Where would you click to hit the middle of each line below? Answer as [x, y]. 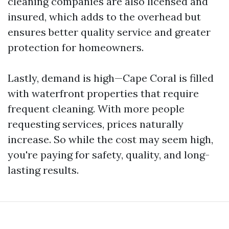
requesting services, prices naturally [96, 124]
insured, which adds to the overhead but [104, 17]
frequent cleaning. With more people [96, 109]
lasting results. [43, 170]
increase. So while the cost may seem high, [110, 139]
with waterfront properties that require [103, 93]
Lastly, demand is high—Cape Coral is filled [111, 78]
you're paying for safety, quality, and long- [109, 155]
